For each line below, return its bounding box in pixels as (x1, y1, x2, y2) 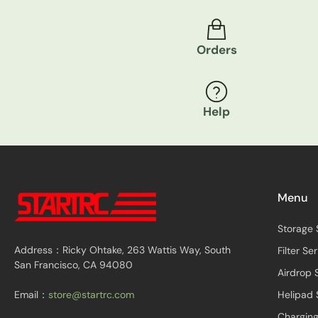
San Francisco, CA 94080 (14, 258, 133, 272)
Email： (14, 288, 48, 302)
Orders (196, 42, 237, 58)
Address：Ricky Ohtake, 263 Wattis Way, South (14, 243, 231, 257)
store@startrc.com (48, 288, 134, 302)
